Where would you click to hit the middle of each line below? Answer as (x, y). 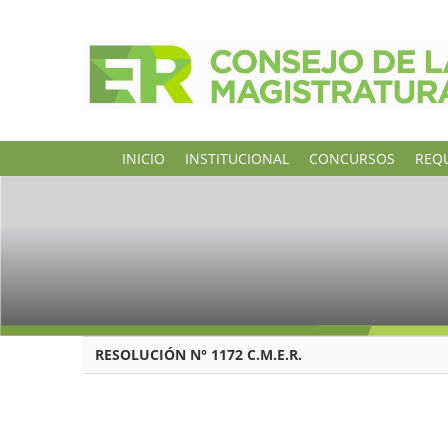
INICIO (143, 158)
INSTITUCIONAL (237, 158)
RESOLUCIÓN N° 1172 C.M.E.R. (196, 355)
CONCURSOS (352, 158)
